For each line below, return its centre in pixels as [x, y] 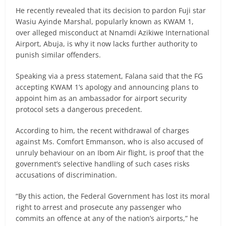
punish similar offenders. [59, 55]
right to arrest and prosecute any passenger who [99, 207]
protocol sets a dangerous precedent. [79, 109]
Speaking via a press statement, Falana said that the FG [109, 76]
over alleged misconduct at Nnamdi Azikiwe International [113, 33]
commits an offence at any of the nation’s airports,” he [107, 218]
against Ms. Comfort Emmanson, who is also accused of [110, 142]
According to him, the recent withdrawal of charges [103, 130]
